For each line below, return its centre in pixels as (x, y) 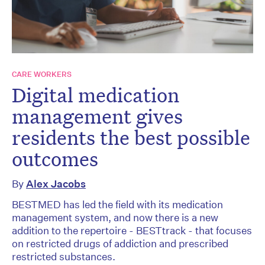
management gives (97, 116)
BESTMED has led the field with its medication (117, 204)
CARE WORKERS (42, 74)
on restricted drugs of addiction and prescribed (120, 243)
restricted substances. (64, 256)
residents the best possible (131, 137)
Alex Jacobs (56, 183)
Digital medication (96, 94)
